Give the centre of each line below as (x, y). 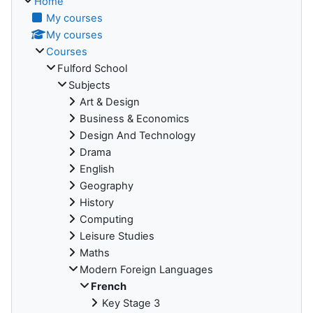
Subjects (89, 85)
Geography (107, 185)
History (97, 202)
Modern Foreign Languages (146, 269)
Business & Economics (134, 118)
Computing (107, 219)
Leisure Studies (117, 236)
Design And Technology (138, 135)
